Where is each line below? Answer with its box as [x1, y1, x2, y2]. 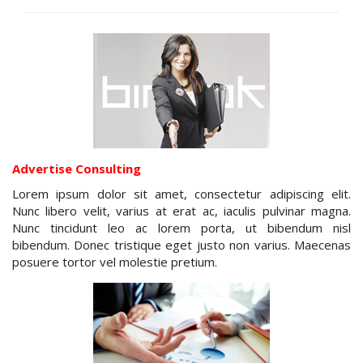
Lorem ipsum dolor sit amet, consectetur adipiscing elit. [12, 185, 351, 202]
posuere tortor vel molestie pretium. [12, 253, 217, 270]
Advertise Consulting [12, 160, 141, 177]
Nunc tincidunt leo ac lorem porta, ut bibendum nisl [12, 219, 351, 236]
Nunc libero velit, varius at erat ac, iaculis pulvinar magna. [12, 202, 351, 219]
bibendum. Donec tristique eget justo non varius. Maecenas [12, 236, 351, 253]
